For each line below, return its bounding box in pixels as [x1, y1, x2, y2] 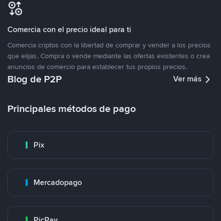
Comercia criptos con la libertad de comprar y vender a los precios [7, 40, 211, 49]
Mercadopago [34, 177, 82, 187]
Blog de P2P [7, 73, 62, 85]
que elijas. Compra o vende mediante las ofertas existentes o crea [7, 51, 210, 60]
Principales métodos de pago [7, 102, 136, 115]
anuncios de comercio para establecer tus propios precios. [7, 62, 187, 71]
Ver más [173, 74, 202, 84]
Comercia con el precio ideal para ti [7, 24, 131, 35]
